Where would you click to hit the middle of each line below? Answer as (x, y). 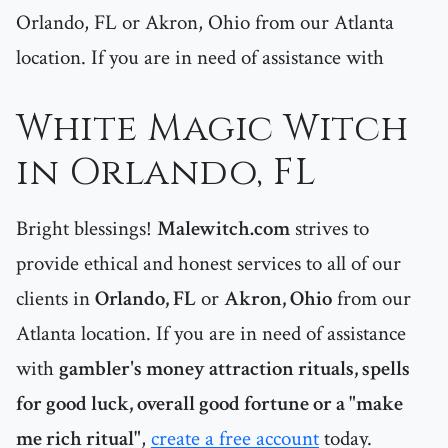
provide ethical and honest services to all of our (208, 264)
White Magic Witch (212, 129)
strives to (329, 229)
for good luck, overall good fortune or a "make (209, 404)
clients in (55, 299)
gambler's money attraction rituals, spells (234, 369)
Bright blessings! (86, 229)
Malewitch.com (223, 229)
